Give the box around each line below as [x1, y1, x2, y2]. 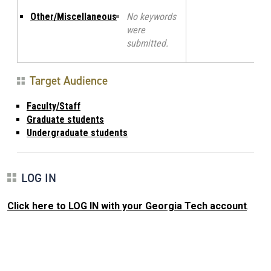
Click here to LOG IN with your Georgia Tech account [7, 200, 247, 212]
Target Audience [30, 73, 108, 88]
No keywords [126, 10, 176, 22]
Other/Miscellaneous [30, 10, 117, 22]
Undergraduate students [27, 126, 128, 139]
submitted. [126, 37, 168, 49]
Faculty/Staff [27, 100, 80, 112]
